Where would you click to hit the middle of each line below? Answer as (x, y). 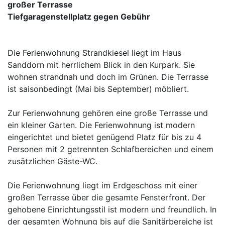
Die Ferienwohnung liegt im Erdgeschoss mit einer (102, 185)
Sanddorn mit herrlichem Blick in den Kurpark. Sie (101, 65)
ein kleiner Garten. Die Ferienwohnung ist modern (101, 125)
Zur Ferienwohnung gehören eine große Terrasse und (108, 113)
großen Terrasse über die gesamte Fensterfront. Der (106, 197)
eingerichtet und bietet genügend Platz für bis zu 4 (104, 137)
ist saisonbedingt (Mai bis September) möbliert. (98, 89)
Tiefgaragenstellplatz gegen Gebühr (79, 17)
